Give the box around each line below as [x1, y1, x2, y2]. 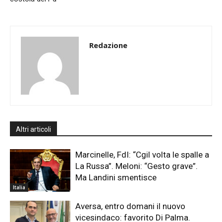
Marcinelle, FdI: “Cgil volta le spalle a [75, 150, 210, 160]
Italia [13, 183, 25, 191]
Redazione [89, 40, 127, 51]
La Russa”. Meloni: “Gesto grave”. [75, 161, 198, 171]
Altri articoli [16, 125, 51, 134]
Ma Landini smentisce [75, 172, 157, 183]
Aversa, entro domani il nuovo [75, 201, 186, 211]
